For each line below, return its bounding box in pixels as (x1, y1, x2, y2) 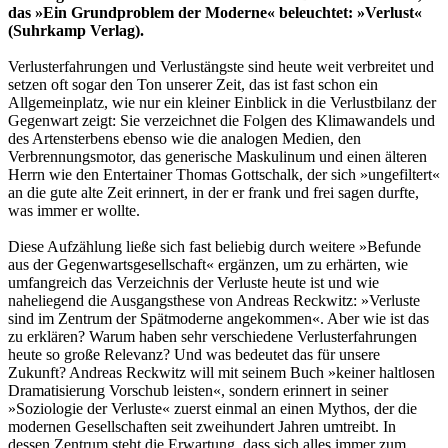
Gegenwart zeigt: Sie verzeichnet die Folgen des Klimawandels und (8, 112, 435, 130)
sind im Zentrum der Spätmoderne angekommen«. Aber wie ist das (8, 310, 429, 328)
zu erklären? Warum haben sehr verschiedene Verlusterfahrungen (8, 328, 417, 346)
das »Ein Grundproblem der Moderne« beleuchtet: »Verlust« (8, 4, 422, 22)
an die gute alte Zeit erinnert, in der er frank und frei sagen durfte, (8, 184, 419, 202)
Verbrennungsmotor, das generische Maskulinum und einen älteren (8, 148, 427, 166)
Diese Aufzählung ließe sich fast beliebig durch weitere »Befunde (8, 238, 421, 256)
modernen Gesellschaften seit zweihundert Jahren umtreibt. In (8, 418, 396, 436)
